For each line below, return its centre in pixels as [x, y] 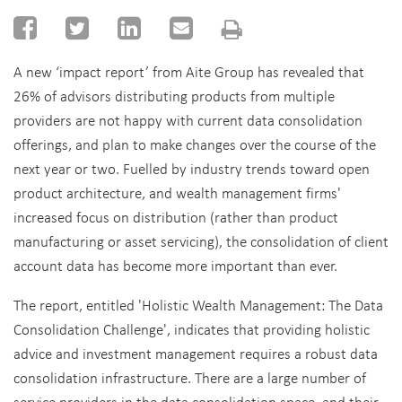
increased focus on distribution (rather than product [176, 217]
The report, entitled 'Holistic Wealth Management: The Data [198, 305]
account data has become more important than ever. [175, 265]
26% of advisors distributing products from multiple [174, 96]
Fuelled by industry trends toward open [245, 168]
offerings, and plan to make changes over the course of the [195, 144]
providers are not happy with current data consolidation [188, 120]
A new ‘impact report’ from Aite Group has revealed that [189, 71]
